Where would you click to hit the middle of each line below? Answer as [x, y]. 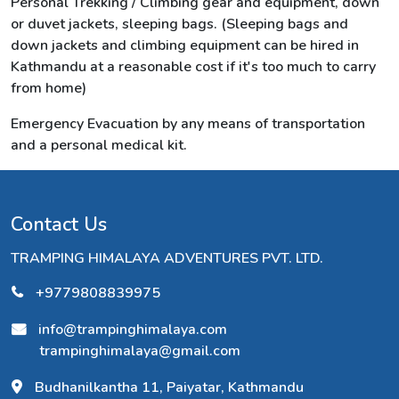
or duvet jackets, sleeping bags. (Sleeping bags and [179, 24]
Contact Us [59, 224]
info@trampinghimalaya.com [133, 330]
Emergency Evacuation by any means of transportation [188, 124]
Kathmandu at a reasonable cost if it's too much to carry [193, 67]
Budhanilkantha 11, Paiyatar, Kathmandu [167, 387]
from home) [49, 88]
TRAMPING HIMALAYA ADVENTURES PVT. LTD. [167, 258]
